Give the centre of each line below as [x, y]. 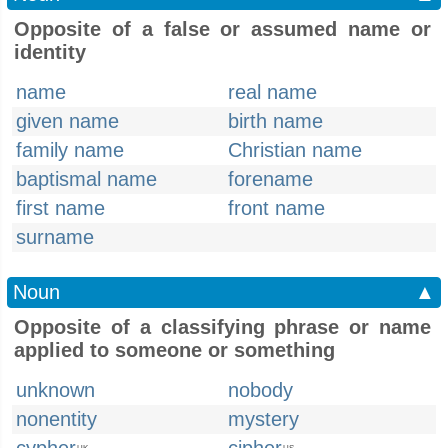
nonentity [56, 419]
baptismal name [86, 179]
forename [270, 179]
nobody [260, 390]
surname [55, 237]
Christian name [295, 150]
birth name [275, 121]
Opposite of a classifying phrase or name [222, 327]
